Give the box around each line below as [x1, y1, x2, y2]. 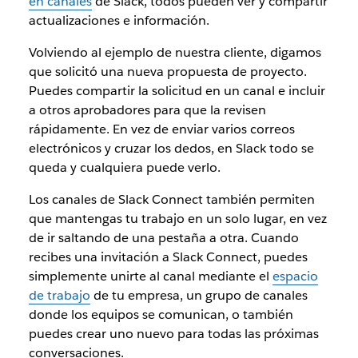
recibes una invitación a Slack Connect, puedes [28, 249, 308, 265]
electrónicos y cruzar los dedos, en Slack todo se [28, 140, 314, 157]
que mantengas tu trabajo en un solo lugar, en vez [28, 210, 327, 227]
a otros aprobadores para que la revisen [28, 101, 266, 118]
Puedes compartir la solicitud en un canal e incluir [28, 82, 325, 99]
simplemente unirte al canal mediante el [28, 268, 272, 284]
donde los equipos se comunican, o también [28, 306, 293, 323]
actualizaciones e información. [28, 12, 209, 29]
